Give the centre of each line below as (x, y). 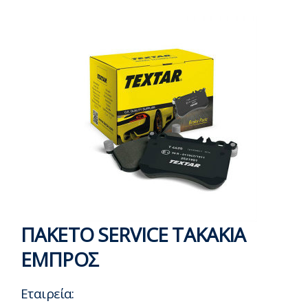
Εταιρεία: (47, 294)
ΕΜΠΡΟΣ (59, 259)
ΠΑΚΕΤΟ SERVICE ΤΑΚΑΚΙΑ (133, 234)
